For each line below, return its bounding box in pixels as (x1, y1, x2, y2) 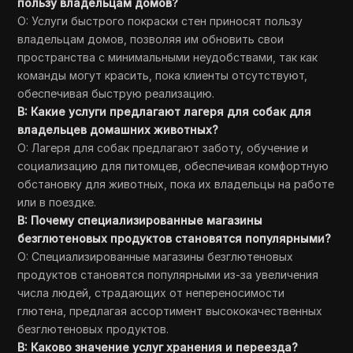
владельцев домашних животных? (17, 123, 219, 136)
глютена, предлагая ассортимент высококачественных (17, 304, 323, 318)
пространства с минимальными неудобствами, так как (17, 50, 318, 64)
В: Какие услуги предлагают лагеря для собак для (17, 105, 312, 118)
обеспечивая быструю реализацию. (17, 87, 215, 100)
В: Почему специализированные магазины (17, 214, 263, 227)
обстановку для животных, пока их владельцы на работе (17, 177, 335, 191)
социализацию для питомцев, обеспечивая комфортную (17, 159, 329, 173)
